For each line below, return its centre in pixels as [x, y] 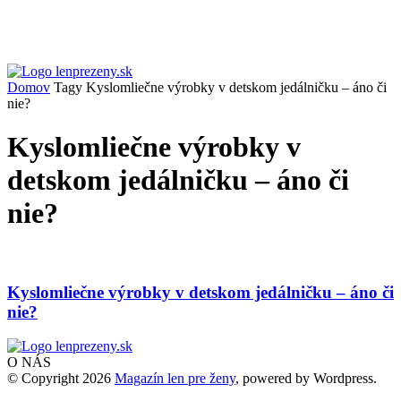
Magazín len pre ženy [175, 379]
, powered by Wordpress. [306, 379]
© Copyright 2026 [61, 379]
